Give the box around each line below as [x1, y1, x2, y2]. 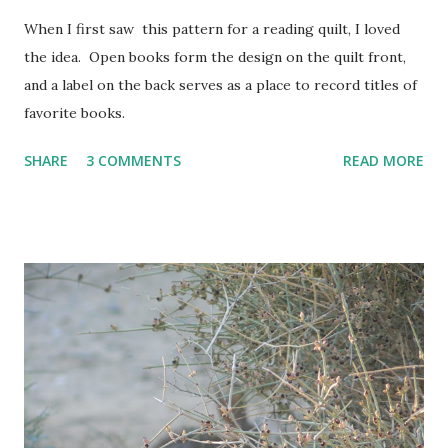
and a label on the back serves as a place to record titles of [24, 76, 417, 95]
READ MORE [343, 151, 424, 171]
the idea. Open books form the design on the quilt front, [24, 48, 406, 67]
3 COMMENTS [86, 151, 181, 171]
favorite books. [24, 104, 133, 123]
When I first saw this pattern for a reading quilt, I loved [24, 20, 400, 39]
